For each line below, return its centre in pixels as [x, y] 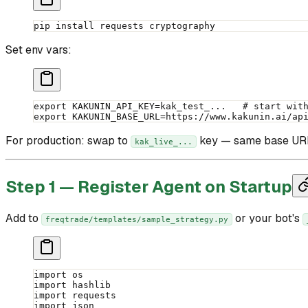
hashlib [89, 285]
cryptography [179, 26]
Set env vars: [38, 50]
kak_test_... [201, 107]
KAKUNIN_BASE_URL [113, 117]
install [72, 26]
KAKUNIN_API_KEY [111, 107]
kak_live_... [164, 142]
